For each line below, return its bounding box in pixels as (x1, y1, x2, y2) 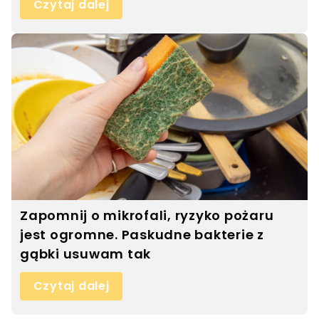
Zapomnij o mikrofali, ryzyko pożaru (20, 206, 274, 224)
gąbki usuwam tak (20, 244, 151, 263)
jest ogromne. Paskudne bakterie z (20, 225, 264, 244)
